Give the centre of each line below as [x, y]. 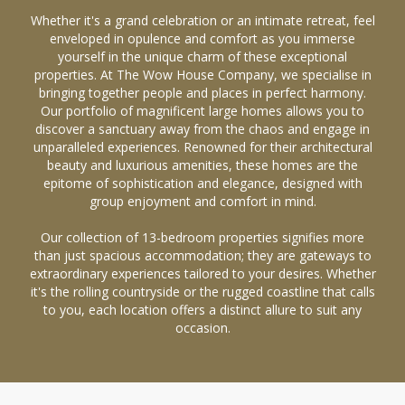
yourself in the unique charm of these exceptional [202, 57]
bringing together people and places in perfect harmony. [202, 93]
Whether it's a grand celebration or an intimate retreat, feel [202, 20]
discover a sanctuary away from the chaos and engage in [202, 129]
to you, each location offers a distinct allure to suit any [202, 310]
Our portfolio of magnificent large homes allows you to [202, 111]
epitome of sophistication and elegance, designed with [202, 183]
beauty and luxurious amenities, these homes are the [202, 165]
